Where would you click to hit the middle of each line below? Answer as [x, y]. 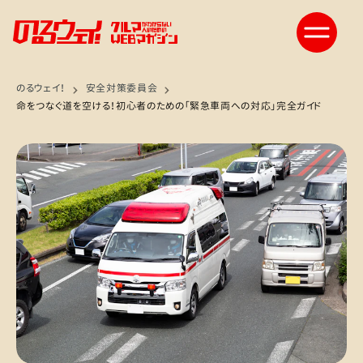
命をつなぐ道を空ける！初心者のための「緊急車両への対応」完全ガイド [169, 106]
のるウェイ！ [41, 88]
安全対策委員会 [122, 88]
